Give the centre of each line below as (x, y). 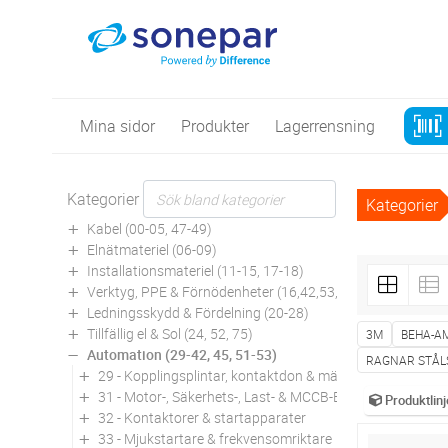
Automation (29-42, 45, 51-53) (182, 354)
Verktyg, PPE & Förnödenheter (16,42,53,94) (223, 291)
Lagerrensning (325, 125)
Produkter (215, 125)
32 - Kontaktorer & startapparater (202, 417)
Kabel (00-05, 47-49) (149, 228)
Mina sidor (117, 125)
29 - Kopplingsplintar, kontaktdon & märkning (237, 375)
